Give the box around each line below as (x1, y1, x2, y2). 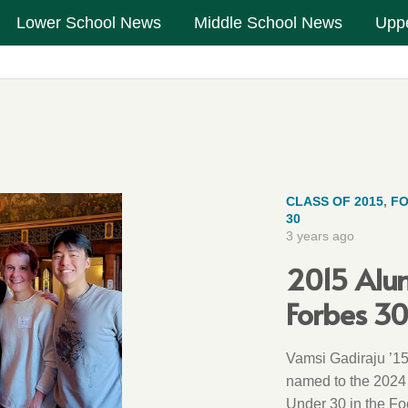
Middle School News (194, 14, 343, 32)
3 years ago (286, 229, 355, 243)
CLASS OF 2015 (286, 194, 384, 209)
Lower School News (16, 14, 162, 32)
